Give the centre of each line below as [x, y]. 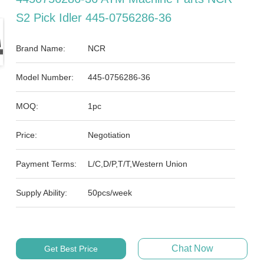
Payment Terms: [47, 164]
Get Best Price [71, 249]
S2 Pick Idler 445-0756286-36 [94, 18]
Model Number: [45, 77]
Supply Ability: [42, 193]
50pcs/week [110, 193]
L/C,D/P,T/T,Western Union [138, 164]
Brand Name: [41, 48]
